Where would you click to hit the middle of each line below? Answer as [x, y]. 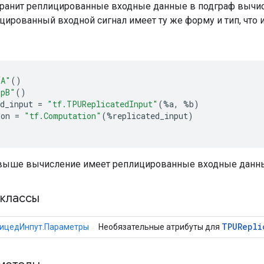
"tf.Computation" [63, 115]
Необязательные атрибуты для [160, 227]
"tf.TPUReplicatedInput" [103, 104]
